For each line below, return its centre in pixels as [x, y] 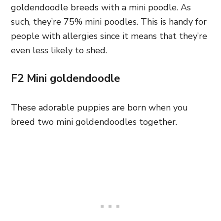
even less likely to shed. [59, 50]
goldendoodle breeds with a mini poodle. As [101, 7]
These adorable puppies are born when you [99, 108]
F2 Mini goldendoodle [66, 78]
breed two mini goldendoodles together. [94, 122]
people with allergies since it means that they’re [109, 36]
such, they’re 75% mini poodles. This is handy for [109, 22]
